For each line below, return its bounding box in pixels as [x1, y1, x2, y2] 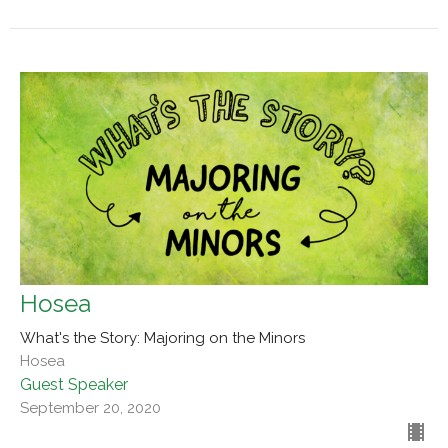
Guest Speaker [20, 375, 128, 395]
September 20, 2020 [20, 399, 161, 418]
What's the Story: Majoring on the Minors [20, 329, 305, 348]
